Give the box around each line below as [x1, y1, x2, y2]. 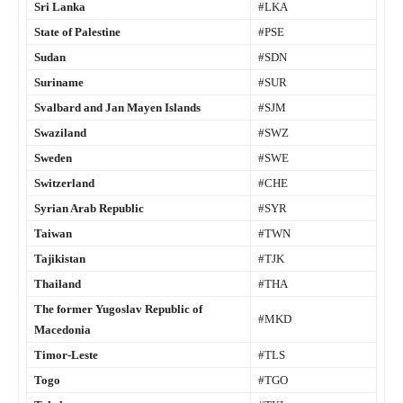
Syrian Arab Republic [34, 201, 144, 216]
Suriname [34, 76, 84, 90]
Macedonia [34, 323, 91, 337]
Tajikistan [34, 252, 85, 266]
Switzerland [34, 176, 94, 191]
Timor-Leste [34, 348, 98, 363]
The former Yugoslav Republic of [34, 302, 202, 317]
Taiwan [34, 227, 72, 241]
